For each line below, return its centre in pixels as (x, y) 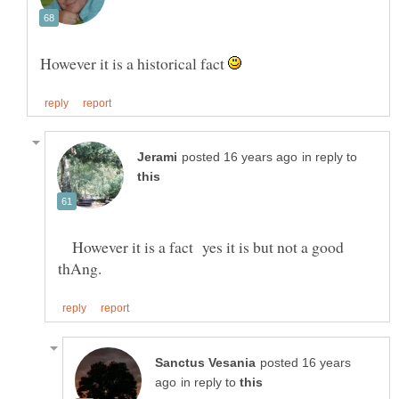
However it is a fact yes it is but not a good (201, 247)
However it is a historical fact (134, 64)
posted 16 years (305, 362)
